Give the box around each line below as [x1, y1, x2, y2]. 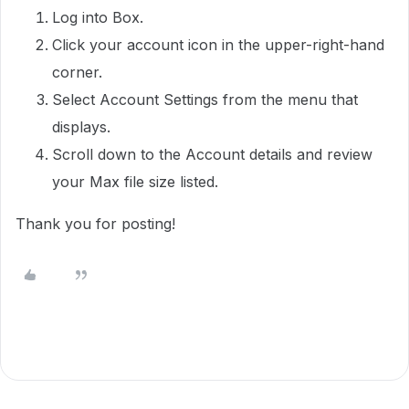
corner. [52, 63, 102, 81]
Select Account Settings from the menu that [52, 90, 358, 109]
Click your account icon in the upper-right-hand [52, 36, 384, 54]
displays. [52, 118, 110, 136]
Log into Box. [52, 8, 143, 26]
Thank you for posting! [16, 215, 175, 233]
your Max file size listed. [52, 173, 218, 191]
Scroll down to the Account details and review [52, 145, 372, 163]
